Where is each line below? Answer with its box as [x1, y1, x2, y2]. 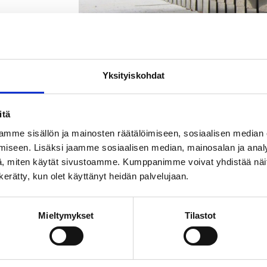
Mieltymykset [38, 210, 94, 221]
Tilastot [184, 210, 216, 221]
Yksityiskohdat [102, 70, 165, 80]
